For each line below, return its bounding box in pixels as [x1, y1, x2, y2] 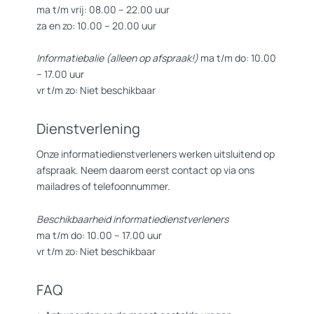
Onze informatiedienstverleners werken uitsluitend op [36, 146, 275, 161]
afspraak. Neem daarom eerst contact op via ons [36, 163, 254, 177]
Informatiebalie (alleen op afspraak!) [36, 51, 198, 65]
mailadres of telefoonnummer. [36, 179, 170, 193]
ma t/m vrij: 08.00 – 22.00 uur [36, 3, 170, 17]
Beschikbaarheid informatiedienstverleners [36, 212, 228, 226]
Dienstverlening [36, 119, 140, 139]
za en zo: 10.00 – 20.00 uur [36, 19, 156, 33]
